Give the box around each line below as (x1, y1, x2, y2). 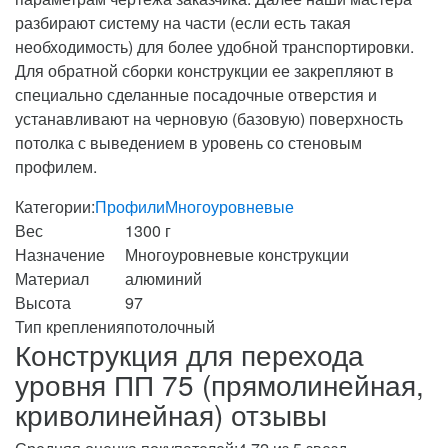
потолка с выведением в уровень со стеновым (15, 130, 362, 154)
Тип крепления (15, 314, 125, 338)
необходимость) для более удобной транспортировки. (15, 34, 414, 58)
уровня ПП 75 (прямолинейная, (15, 363, 424, 404)
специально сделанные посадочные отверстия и (15, 82, 377, 106)
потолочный (125, 314, 215, 338)
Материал (15, 266, 89, 290)
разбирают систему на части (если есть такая (15, 10, 351, 34)
